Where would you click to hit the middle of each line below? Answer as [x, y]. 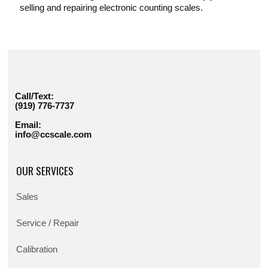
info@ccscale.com [54, 135]
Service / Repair [48, 223]
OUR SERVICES [45, 171]
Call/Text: [35, 97]
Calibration [37, 250]
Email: [28, 125]
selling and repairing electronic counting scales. [113, 8]
